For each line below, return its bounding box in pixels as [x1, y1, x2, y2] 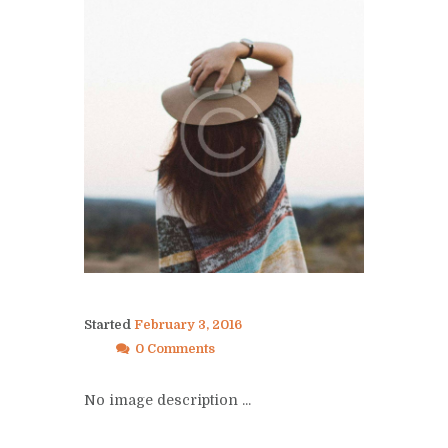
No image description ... [84, 392, 251, 409]
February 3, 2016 [134, 318, 242, 333]
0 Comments [134, 342, 215, 357]
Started [84, 318, 134, 333]
